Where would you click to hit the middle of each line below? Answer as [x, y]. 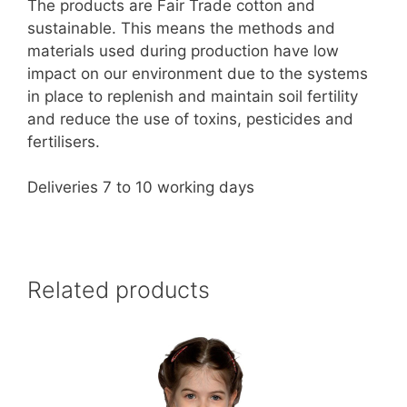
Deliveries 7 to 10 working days [141, 188]
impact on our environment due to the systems [198, 73]
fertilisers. [64, 141]
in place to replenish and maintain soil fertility [193, 96]
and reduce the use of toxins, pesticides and [190, 119]
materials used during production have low [183, 50]
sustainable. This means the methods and [181, 28]
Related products [119, 289]
